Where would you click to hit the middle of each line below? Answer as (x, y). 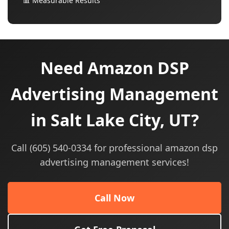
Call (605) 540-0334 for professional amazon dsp (114, 148)
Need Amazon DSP (114, 68)
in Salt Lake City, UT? (114, 120)
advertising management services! (114, 162)
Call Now (114, 198)
